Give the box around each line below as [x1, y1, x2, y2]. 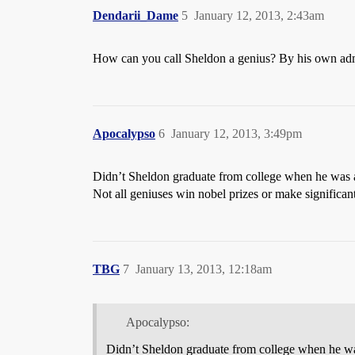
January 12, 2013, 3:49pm [171, 126, 302, 140]
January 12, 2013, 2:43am [194, 8, 324, 22]
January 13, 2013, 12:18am [136, 261, 272, 276]
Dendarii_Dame [93, 8, 178, 22]
